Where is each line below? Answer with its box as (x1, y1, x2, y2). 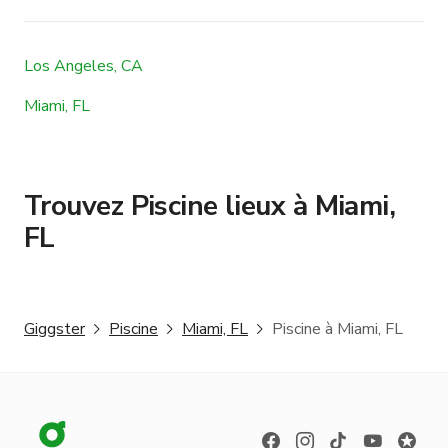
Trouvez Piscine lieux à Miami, (24, 186, 396, 225)
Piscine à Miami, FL (272, 317, 403, 340)
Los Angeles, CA (24, 54, 143, 77)
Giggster (24, 317, 85, 340)
